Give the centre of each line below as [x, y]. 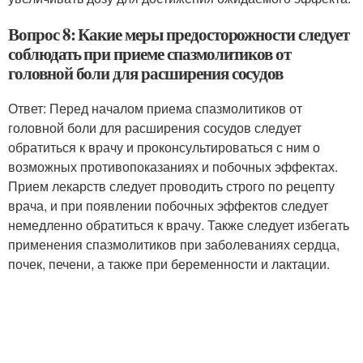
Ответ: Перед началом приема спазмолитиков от [155, 108]
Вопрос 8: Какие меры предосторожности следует [179, 34]
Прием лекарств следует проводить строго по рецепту [171, 186]
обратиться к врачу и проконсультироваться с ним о [164, 147]
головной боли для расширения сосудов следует [155, 128]
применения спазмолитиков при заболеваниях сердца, [174, 244]
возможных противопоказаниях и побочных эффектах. [173, 167]
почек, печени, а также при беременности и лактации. [169, 264]
